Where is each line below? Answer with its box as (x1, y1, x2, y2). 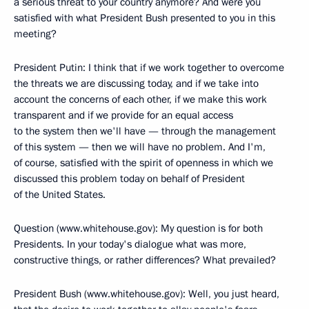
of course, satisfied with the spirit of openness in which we (14, 156, 273, 170)
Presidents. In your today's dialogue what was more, (14, 237, 246, 251)
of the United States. (14, 188, 106, 201)
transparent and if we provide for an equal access (14, 108, 233, 122)
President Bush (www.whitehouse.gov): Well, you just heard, (14, 287, 279, 301)
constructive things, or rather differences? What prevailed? (14, 253, 276, 267)
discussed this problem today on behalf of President (14, 172, 245, 186)
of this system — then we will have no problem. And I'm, (14, 140, 266, 154)
